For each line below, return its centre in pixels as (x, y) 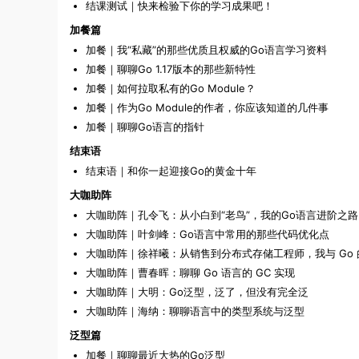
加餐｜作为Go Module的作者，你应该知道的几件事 (207, 108)
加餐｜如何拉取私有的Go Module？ (171, 89)
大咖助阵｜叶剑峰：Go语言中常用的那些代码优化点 (208, 234)
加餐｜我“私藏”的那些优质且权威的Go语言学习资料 (206, 50)
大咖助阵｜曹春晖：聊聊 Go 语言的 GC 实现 (190, 273)
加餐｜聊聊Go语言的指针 (145, 127)
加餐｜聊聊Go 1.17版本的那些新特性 (171, 69)
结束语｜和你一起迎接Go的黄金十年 (171, 171)
